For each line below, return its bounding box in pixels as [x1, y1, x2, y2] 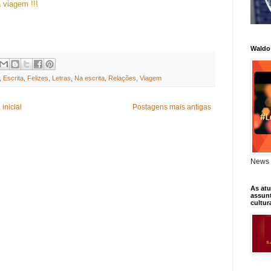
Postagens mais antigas [132, 102, 211, 111]
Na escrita [74, 74, 105, 82]
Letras [52, 74, 71, 82]
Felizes [27, 74, 48, 82]
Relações [108, 74, 136, 82]
